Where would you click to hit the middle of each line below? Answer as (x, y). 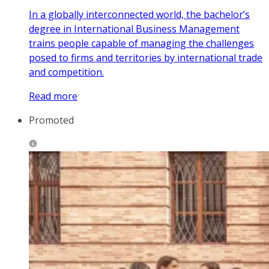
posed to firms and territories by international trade (146, 58)
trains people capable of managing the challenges (141, 44)
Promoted (51, 120)
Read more (53, 96)
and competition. (66, 72)
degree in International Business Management (134, 29)
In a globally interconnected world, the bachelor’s (139, 15)
